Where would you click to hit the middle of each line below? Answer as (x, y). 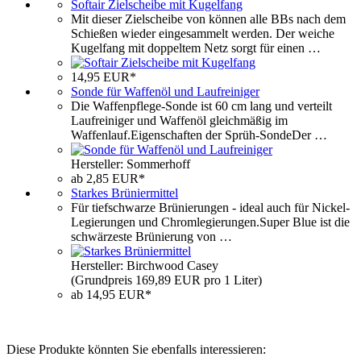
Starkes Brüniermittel (124, 193)
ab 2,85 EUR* (108, 178)
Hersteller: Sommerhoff (131, 164)
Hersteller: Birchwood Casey (145, 265)
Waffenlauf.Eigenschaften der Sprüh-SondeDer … (199, 135)
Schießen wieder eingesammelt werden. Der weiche (203, 33)
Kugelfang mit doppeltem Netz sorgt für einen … (196, 48)
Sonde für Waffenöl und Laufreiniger (165, 91)
